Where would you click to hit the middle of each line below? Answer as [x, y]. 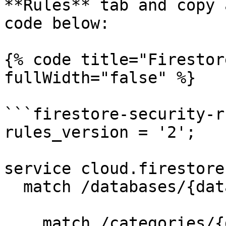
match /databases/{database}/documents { [14, 187]
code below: [57, 23]
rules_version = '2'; [100, 132]
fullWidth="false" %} [100, 78]
